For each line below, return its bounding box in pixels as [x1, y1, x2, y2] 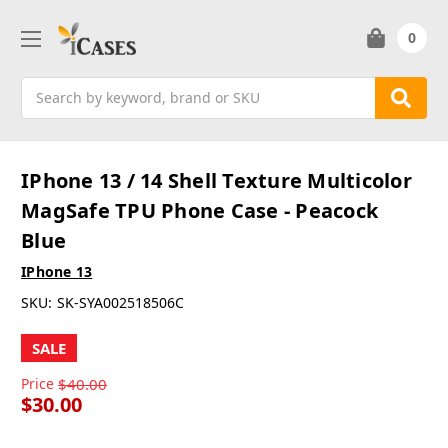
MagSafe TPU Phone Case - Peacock [21, 197, 378, 225]
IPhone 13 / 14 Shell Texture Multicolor [21, 167, 412, 195]
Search [21, 77, 67, 97]
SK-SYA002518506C [56, 293, 184, 313]
